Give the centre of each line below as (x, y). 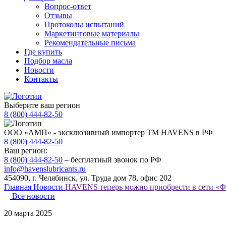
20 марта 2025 (28, 213)
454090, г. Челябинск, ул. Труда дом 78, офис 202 (88, 178)
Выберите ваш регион (42, 105)
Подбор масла (48, 61)
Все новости (34, 196)
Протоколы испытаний (84, 24)
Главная (19, 187)
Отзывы (58, 15)
